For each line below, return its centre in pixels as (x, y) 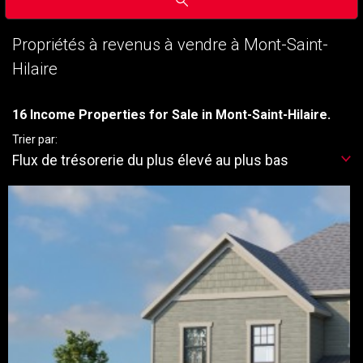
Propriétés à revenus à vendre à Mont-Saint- (170, 45)
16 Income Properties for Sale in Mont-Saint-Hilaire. (171, 115)
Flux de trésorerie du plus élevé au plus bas (150, 160)
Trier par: (35, 139)
